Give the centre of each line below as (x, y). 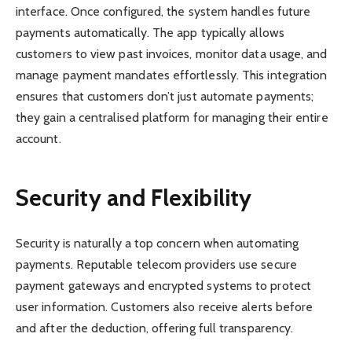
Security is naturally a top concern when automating (158, 243)
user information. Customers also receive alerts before (165, 306)
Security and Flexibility (134, 197)
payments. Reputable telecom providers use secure (156, 264)
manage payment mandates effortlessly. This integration (172, 75)
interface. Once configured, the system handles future (163, 11)
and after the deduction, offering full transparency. (155, 328)
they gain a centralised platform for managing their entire (172, 117)
